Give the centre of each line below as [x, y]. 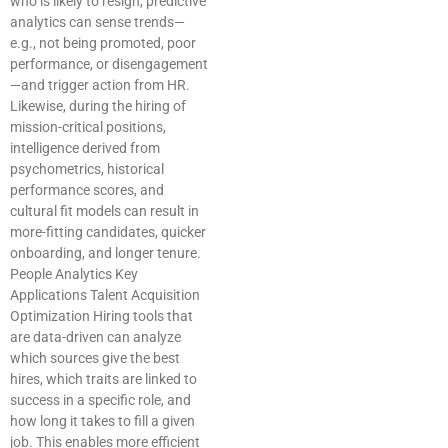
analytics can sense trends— [97, 22]
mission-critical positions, [88, 127]
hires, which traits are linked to [103, 379]
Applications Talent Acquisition [105, 295]
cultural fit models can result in [104, 211]
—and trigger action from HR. [100, 85]
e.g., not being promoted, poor [103, 43]
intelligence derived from [85, 148]
